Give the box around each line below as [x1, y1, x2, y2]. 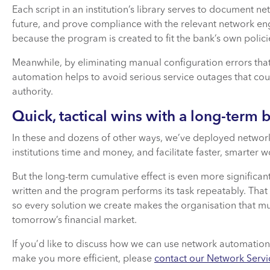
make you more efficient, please [12, 254, 154, 264]
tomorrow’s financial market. [12, 215, 137, 225]
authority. [12, 87, 53, 97]
